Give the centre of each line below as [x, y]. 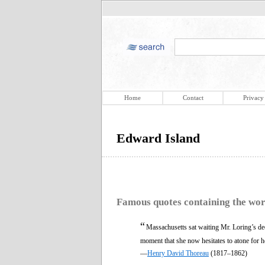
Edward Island [158, 138]
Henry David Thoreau [178, 253]
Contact [193, 98]
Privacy [253, 98]
